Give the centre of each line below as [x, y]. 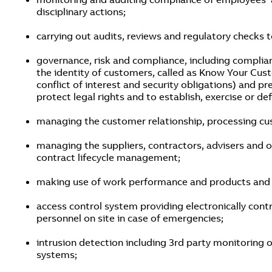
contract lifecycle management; [108, 157]
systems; [57, 254]
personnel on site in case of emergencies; [130, 218]
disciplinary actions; [81, 12]
